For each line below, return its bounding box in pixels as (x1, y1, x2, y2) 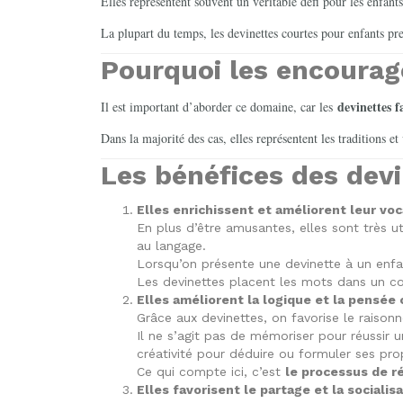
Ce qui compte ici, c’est (137, 363, 285, 379)
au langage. (137, 237, 206, 253)
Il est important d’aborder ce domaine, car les (101, 97, 337, 115)
